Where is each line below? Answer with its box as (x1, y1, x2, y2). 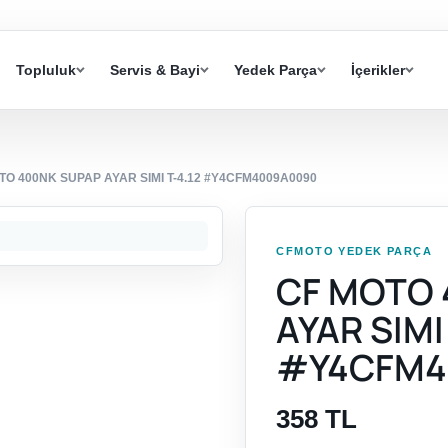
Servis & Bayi (110, 62, 200, 79)
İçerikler (351, 62, 405, 79)
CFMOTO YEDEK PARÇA (276, 245, 433, 258)
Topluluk (16, 62, 76, 79)
